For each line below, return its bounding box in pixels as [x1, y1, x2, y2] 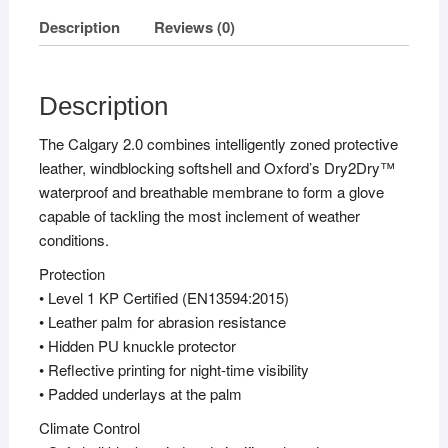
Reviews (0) [153, 15, 235, 38]
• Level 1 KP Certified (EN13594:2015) [38, 287, 289, 309]
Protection [38, 263, 105, 285]
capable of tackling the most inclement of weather [38, 205, 360, 227]
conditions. [38, 229, 109, 251]
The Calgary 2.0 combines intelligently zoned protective [38, 133, 398, 155]
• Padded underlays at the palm [38, 383, 242, 405]
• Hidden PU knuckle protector [38, 335, 236, 357]
